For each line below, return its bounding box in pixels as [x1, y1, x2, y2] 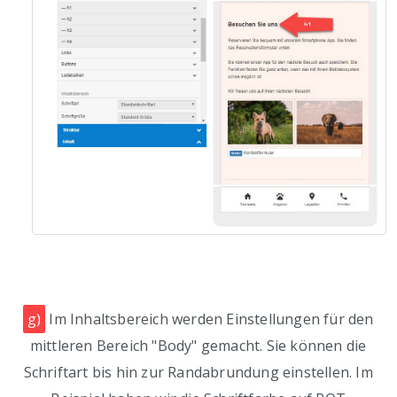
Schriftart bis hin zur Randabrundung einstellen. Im [23, 362, 373, 383]
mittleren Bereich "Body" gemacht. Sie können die [29, 336, 367, 356]
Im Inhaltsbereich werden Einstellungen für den [45, 309, 374, 330]
